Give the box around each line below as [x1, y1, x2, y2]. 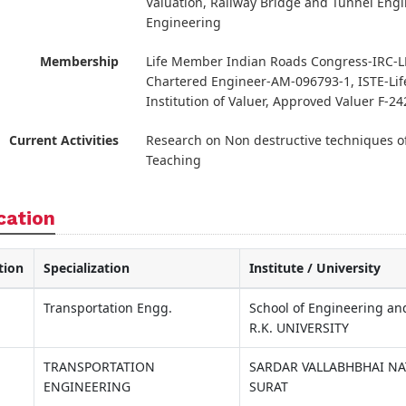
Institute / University [249, 258, 381, 276]
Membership [39, 52, 119, 70]
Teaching [145, 150, 201, 169]
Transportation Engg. [43, 298, 172, 316]
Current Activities [8, 130, 119, 149]
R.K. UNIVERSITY [249, 318, 349, 336]
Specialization [43, 258, 130, 276]
